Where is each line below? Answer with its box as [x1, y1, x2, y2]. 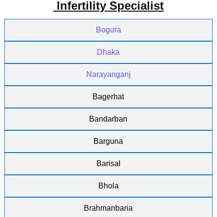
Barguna [93, 137, 124, 145]
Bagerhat [93, 93, 124, 101]
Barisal [96, 159, 121, 168]
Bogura [95, 26, 121, 34]
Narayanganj [86, 70, 131, 78]
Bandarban [89, 115, 128, 123]
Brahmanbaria [84, 204, 133, 212]
